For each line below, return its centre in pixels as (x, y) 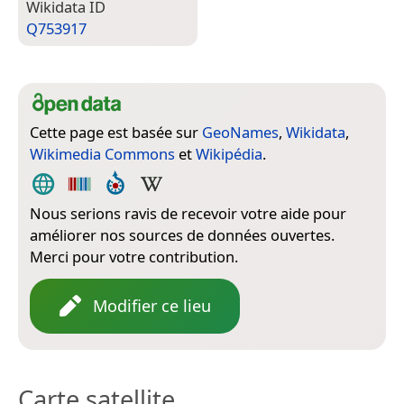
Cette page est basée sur (116, 132)
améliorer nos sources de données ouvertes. (182, 234)
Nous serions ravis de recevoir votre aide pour (188, 213)
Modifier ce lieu (152, 305)
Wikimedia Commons (102, 153)
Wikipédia (229, 153)
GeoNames (240, 132)
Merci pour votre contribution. (134, 256)
